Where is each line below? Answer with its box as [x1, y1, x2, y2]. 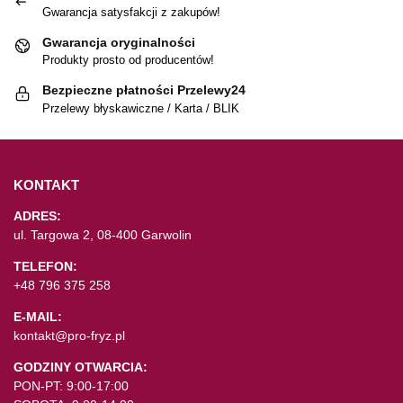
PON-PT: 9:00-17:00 [13, 378, 129, 393]
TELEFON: [13, 258, 77, 273]
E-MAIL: [13, 309, 62, 324]
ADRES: [13, 208, 61, 223]
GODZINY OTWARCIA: [13, 359, 148, 374]
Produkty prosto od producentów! [42, 53, 214, 67]
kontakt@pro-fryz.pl [13, 327, 125, 343]
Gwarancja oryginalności [42, 34, 195, 49]
